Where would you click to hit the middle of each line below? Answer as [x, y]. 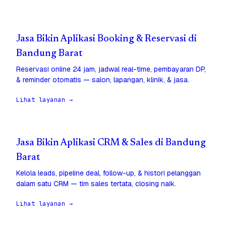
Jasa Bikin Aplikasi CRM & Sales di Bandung [111, 143]
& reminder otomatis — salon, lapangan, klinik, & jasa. [103, 80]
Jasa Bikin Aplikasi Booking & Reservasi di [106, 39]
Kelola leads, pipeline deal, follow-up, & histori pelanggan [108, 173]
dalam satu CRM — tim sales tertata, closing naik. [96, 184]
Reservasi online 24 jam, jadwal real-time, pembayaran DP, [111, 69]
